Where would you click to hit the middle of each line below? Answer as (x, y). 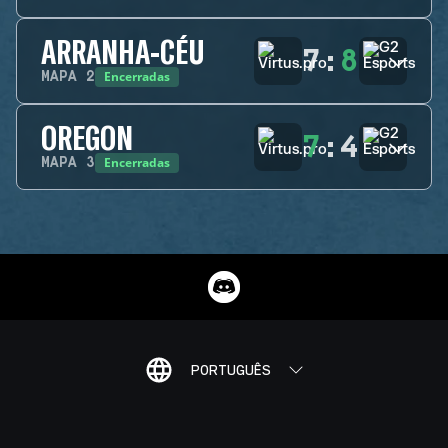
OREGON (87, 137)
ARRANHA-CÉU (122, 51)
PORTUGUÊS (231, 370)
